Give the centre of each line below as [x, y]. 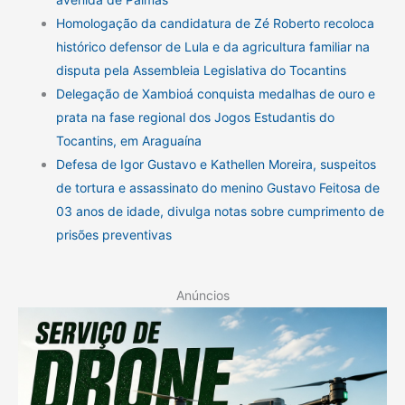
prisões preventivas [114, 234]
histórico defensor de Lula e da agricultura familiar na [213, 46]
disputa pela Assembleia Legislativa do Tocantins [201, 70]
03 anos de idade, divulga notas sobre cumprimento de [220, 211]
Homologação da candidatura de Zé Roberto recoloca [215, 23]
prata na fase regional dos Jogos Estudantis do [195, 117]
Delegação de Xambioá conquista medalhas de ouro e [216, 93]
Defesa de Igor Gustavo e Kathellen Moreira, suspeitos [216, 164]
